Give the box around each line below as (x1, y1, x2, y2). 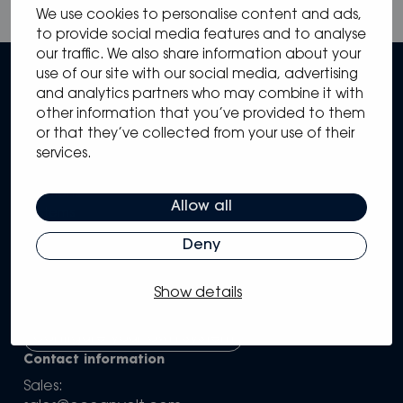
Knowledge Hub (23, 246, 128, 261)
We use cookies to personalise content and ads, (36, 8, 362, 22)
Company (23, 286, 89, 300)
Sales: (23, 380, 64, 395)
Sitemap (23, 160, 83, 175)
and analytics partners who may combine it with (36, 87, 363, 102)
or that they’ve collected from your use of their (36, 127, 354, 141)
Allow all (171, 200, 232, 215)
